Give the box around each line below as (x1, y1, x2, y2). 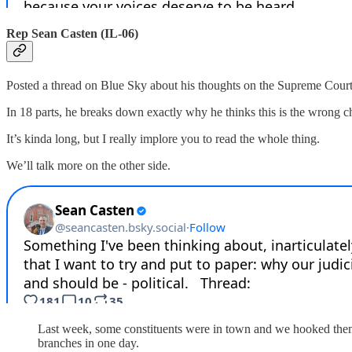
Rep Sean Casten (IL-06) (6, 26, 138, 40)
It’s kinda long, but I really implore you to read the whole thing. (6, 131, 320, 145)
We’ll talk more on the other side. (6, 158, 170, 172)
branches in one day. (38, 335, 139, 350)
